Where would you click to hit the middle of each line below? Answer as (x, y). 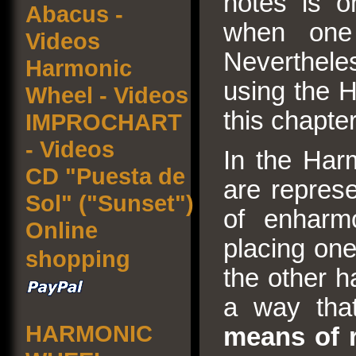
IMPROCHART (104, 122)
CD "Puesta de (105, 176)
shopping (78, 259)
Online (62, 230)
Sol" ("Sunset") (110, 203)
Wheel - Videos (107, 95)
